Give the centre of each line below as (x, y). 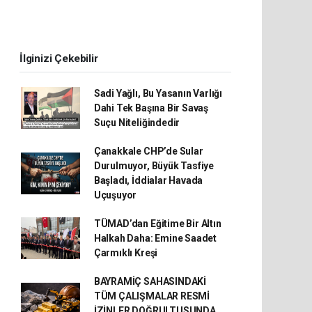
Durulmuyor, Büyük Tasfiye (154, 165)
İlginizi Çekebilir (59, 58)
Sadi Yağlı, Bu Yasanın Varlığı (158, 93)
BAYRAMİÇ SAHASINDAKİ (150, 281)
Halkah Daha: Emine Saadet (155, 238)
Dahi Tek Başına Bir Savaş (151, 108)
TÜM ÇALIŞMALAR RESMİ (151, 296)
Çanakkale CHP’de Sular (148, 151)
